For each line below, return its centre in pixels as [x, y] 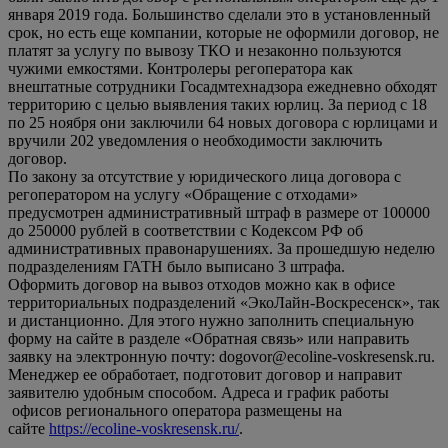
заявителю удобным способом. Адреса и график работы [198, 392]
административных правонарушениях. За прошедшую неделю [221, 248]
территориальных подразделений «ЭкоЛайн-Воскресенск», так [224, 302]
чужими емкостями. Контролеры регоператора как [180, 68]
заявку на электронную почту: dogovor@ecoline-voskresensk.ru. [221, 356]
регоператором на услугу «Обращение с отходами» [183, 194]
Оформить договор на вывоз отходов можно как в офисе [201, 284]
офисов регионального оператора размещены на [175, 410]
